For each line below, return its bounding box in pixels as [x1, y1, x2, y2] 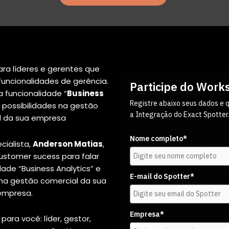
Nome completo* [129, 133, 187, 143]
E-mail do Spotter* [129, 171, 194, 181]
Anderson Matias [32, 138, 103, 149]
